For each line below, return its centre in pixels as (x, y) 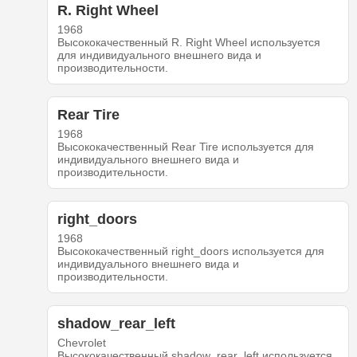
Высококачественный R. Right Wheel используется (188, 43)
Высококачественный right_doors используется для (190, 251)
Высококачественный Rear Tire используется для (185, 147)
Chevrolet (81, 343)
